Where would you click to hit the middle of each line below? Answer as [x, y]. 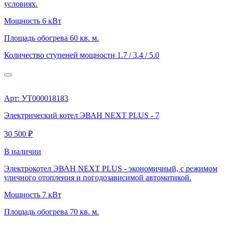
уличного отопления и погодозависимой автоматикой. [98, 177]
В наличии [23, 151]
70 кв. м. [84, 211]
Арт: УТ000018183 [36, 98]
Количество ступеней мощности [61, 55]
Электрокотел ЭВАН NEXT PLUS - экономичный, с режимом [111, 168]
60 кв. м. [84, 38]
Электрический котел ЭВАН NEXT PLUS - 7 [82, 115]
